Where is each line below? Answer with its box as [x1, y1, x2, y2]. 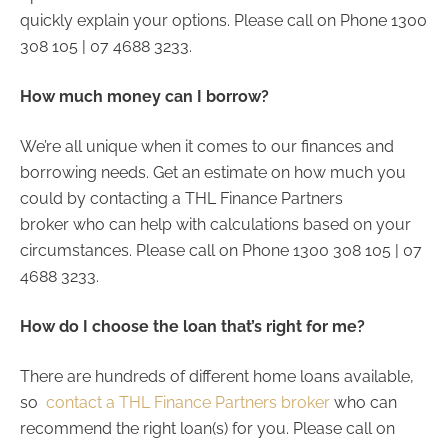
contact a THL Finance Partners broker [42, 392, 330, 412]
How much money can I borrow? [20, 86, 269, 106]
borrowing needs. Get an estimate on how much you [20, 162, 406, 182]
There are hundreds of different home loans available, [20, 366, 414, 386]
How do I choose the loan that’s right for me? [20, 316, 365, 336]
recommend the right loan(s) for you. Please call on [20, 418, 395, 438]
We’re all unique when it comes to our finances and [20, 136, 394, 156]
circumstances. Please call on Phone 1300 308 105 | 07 [20, 240, 422, 260]
